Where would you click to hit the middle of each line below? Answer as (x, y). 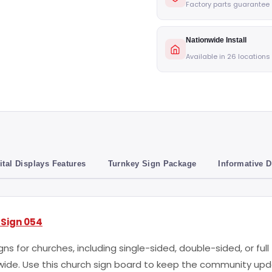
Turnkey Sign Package (152, 164)
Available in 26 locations (228, 56)
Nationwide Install (216, 40)
